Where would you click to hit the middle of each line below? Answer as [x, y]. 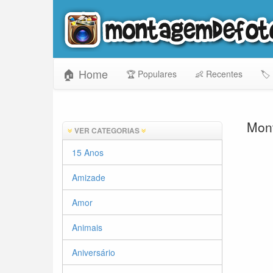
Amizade [89, 177]
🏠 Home [85, 74]
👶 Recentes [219, 74]
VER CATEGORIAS [107, 130]
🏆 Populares [151, 74]
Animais [87, 227]
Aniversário [94, 252]
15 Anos [88, 152]
